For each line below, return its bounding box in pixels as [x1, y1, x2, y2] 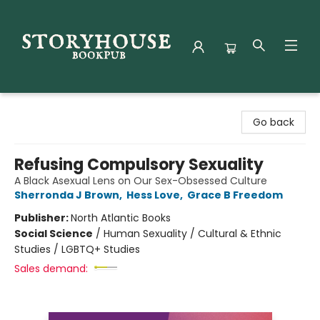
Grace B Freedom [187, 188, 283, 202]
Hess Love [126, 188, 180, 202]
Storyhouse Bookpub [11, 99, 113, 114]
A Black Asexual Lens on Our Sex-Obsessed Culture [14, 174, 267, 188]
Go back [253, 115, 294, 129]
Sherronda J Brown [14, 188, 119, 202]
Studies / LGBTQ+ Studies [14, 242, 140, 256]
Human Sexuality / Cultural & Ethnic [104, 226, 281, 241]
